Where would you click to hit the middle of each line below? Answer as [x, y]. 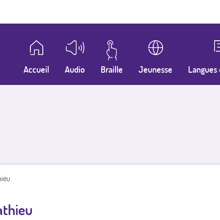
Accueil [37, 69]
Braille [111, 69]
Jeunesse [155, 69]
